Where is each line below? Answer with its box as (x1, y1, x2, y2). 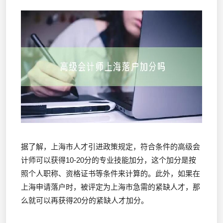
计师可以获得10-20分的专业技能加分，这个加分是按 (21, 155, 196, 164)
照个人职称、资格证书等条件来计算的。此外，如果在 (21, 169, 200, 178)
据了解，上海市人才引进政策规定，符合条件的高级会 (21, 142, 200, 151)
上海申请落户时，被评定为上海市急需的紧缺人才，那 (21, 182, 200, 191)
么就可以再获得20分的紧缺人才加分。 (21, 196, 148, 205)
